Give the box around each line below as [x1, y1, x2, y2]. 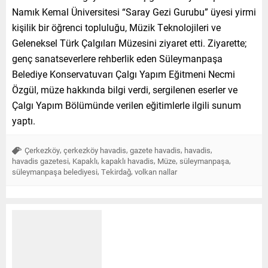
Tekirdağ [101, 166, 131, 177]
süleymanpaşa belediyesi [12, 166, 98, 177]
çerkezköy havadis [63, 144, 126, 156]
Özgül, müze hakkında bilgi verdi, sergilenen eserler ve [12, 83, 237, 96]
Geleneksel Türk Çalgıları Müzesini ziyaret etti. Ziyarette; [12, 36, 246, 49]
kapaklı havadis [101, 155, 154, 166]
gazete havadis [130, 144, 181, 156]
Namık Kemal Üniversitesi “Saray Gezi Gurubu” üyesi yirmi [12, 5, 256, 18]
